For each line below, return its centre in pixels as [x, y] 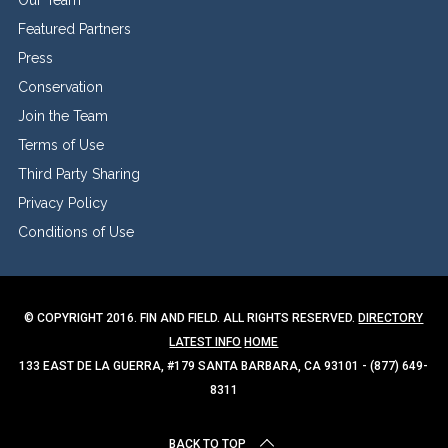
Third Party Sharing [78, 173]
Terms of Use [60, 144]
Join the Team [62, 115]
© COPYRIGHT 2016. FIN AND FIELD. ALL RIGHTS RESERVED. [191, 317]
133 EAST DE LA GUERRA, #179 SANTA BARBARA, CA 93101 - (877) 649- [224, 365]
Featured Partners [74, 28]
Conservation [60, 86]
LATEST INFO [205, 341]
